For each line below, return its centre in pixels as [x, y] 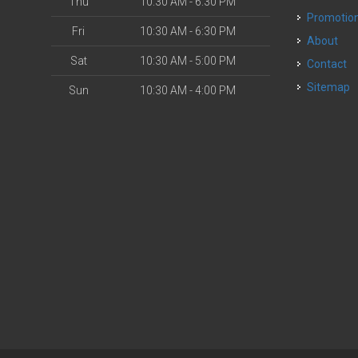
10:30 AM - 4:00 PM [188, 90]
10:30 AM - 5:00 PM [188, 61]
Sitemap [329, 87]
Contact [331, 64]
